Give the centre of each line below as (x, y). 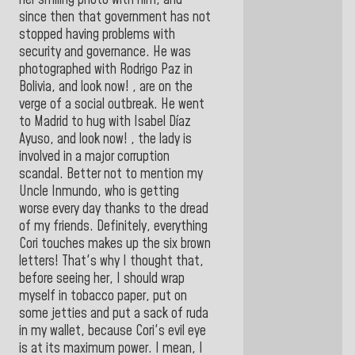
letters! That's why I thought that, (111, 261)
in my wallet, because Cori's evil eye (113, 331)
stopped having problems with (97, 34)
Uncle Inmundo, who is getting (99, 191)
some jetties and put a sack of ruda (114, 313)
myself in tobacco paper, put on (103, 296)
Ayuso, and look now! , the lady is (105, 139)
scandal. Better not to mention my (111, 174)
